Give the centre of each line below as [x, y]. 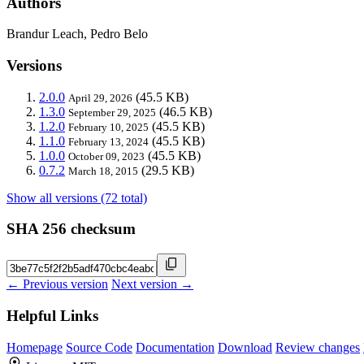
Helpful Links [52, 315]
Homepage [35, 347]
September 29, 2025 [112, 112]
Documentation [175, 347]
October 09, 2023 [106, 156]
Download [245, 347]
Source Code [99, 347]
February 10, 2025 [108, 127]
